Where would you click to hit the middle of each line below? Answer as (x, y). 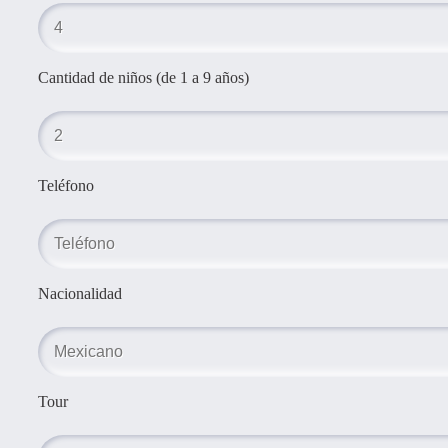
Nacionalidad (80, 293)
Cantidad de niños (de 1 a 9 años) (143, 77)
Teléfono (66, 185)
